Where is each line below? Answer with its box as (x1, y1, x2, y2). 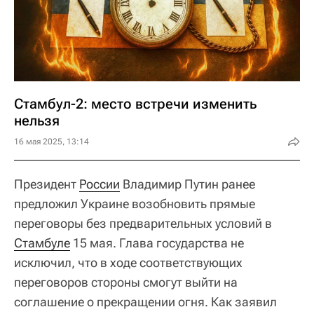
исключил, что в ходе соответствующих (14, 255, 243, 270)
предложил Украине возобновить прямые (14, 196, 255, 211)
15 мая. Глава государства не (70, 235, 244, 250)
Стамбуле (14, 235, 70, 250)
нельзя (14, 112, 60, 129)
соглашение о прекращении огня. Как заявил (14, 294, 277, 309)
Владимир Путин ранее (120, 177, 255, 191)
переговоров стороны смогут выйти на (14, 275, 238, 289)
